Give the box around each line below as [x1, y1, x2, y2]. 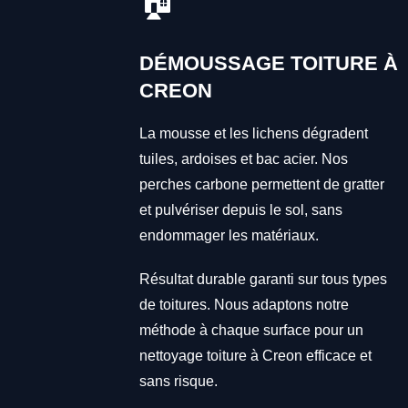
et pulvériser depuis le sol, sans [138, 201, 342, 218]
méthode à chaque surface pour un [138, 321, 363, 338]
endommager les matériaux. [138, 227, 319, 243]
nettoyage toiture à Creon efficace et [138, 347, 372, 363]
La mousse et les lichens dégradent [138, 125, 368, 141]
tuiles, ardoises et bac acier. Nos [138, 150, 348, 167]
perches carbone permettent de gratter [138, 176, 384, 192]
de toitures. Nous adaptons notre [138, 296, 349, 312]
